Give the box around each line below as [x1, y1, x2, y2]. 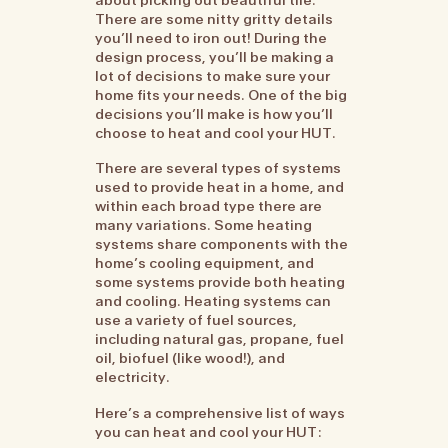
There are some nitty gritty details [95, 9, 334, 28]
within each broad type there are [95, 197, 323, 216]
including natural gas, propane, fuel [95, 330, 345, 349]
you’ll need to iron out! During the [95, 28, 328, 47]
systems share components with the [95, 235, 349, 254]
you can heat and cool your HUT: [95, 422, 322, 441]
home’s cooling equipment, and [95, 254, 315, 273]
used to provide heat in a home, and [95, 178, 345, 197]
